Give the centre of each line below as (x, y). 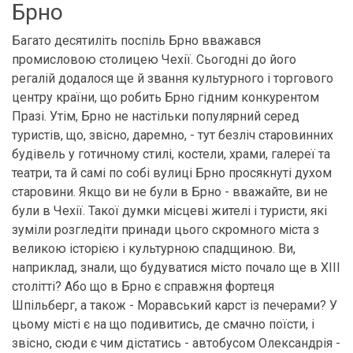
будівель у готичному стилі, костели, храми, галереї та (171, 154)
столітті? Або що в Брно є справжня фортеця (143, 286)
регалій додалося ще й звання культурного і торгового (173, 78)
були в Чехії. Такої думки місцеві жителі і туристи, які (169, 211)
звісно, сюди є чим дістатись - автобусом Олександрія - (176, 343)
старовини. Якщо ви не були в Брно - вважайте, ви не (170, 192)
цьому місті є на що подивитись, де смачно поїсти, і (163, 324)
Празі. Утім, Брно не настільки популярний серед (156, 116)
